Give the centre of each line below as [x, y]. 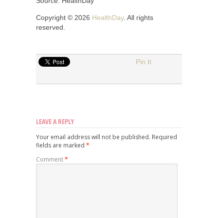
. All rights [138, 17]
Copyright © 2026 [64, 17]
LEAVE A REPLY [55, 121]
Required [164, 137]
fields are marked [61, 145]
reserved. [51, 27]
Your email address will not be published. [93, 137]
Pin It [144, 62]
